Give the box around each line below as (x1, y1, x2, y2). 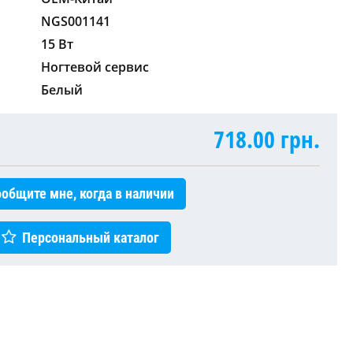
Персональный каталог (22, 229, 159, 246)
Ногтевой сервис (41, 58, 149, 76)
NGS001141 (41, 12, 110, 30)
